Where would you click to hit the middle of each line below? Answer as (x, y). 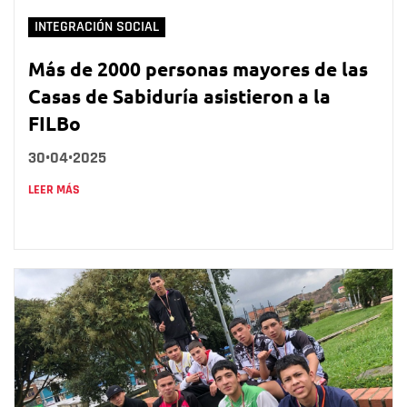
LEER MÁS (54, 189)
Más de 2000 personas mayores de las (198, 68)
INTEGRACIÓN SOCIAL (97, 26)
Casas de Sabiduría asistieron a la (179, 95)
